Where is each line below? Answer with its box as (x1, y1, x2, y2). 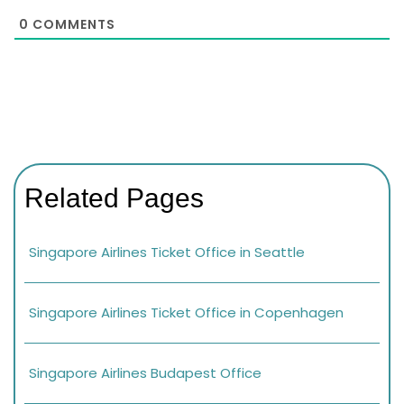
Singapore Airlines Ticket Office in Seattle (29, 242, 305, 262)
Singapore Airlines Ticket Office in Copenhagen (29, 302, 347, 322)
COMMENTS (29, 15, 115, 34)
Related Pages (24, 182, 204, 213)
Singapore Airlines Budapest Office (29, 363, 262, 382)
